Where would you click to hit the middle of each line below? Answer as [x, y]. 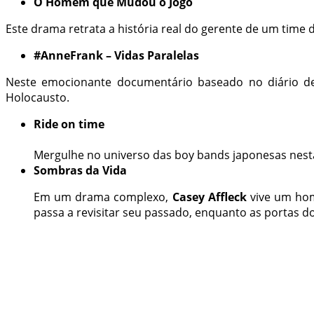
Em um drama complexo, [101, 197]
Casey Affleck [207, 197]
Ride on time [69, 124]
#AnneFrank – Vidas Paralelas [118, 56]
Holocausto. [37, 98]
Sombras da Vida [80, 171]
